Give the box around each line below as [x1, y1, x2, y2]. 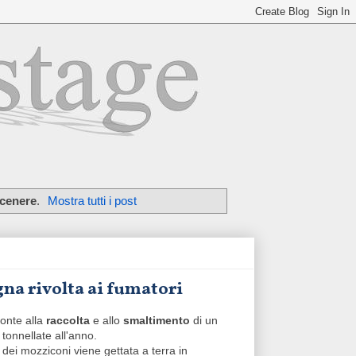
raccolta [46, 314, 93, 327]
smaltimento [123, 314, 190, 327]
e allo [93, 314, 123, 327]
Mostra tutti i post [48, 193, 137, 207]
